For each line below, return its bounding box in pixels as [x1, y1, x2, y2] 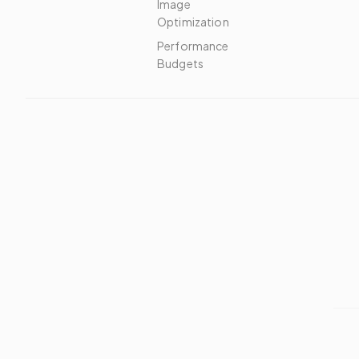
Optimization [157, 14, 229, 29]
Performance [157, 38, 229, 53]
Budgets [157, 56, 204, 71]
